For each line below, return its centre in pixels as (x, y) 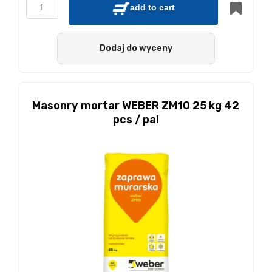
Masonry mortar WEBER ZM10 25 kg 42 (136, 106)
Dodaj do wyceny (136, 48)
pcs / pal (136, 120)
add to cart (152, 8)
